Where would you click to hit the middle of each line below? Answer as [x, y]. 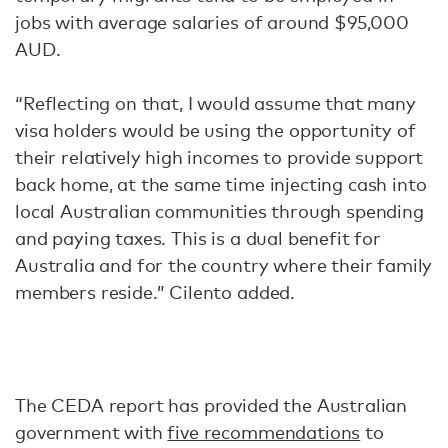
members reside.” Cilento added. [155, 292]
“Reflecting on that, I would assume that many [215, 103]
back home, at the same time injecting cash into [221, 184]
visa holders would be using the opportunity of [215, 130]
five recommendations [264, 432]
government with [91, 432]
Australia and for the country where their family [224, 265]
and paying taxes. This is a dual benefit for [198, 238]
